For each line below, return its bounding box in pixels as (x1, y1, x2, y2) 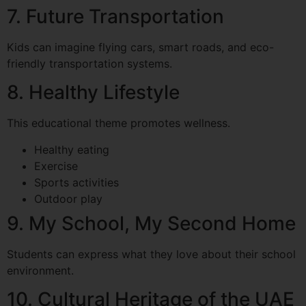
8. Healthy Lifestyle (7, 81, 180, 105)
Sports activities (34, 175, 119, 189)
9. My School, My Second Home (7, 211, 296, 235)
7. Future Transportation (7, 5, 224, 29)
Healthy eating (34, 142, 109, 156)
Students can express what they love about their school (7, 247, 296, 261)
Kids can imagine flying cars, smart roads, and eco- (7, 40, 274, 55)
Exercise (34, 158, 78, 173)
